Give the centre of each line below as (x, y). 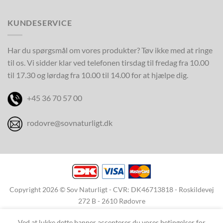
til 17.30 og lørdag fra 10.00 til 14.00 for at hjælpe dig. (98, 75)
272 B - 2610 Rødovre (111, 201)
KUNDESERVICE (40, 23)
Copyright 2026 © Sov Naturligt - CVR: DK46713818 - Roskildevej (111, 190)
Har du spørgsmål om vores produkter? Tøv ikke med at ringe (110, 50)
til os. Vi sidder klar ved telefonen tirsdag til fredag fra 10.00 (108, 62)
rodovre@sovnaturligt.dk (70, 123)
